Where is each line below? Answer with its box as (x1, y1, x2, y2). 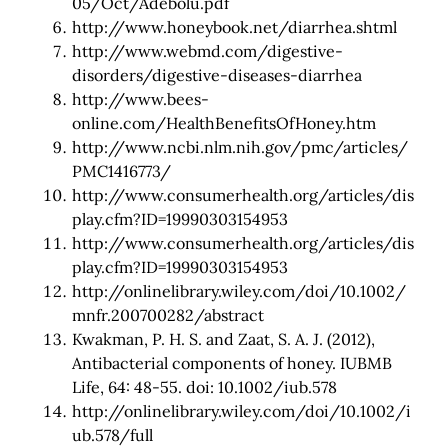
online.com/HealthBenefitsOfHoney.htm (72, 113, 376, 134)
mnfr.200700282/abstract (72, 305, 264, 326)
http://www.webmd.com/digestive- (72, 41, 343, 62)
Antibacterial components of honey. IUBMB (72, 353, 392, 374)
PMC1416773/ (72, 161, 171, 182)
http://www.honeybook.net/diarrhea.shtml (72, 17, 397, 38)
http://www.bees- (72, 89, 209, 110)
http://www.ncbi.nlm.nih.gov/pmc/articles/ (72, 137, 408, 158)
